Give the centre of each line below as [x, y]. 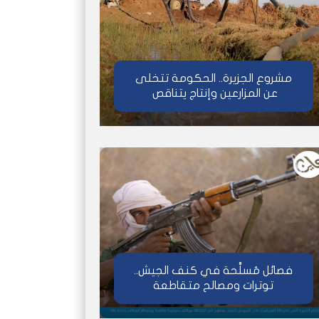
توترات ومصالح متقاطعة [213, 286]
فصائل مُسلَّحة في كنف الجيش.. [213, 271]
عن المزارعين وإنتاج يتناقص [213, 94]
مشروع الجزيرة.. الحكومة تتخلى [213, 79]
